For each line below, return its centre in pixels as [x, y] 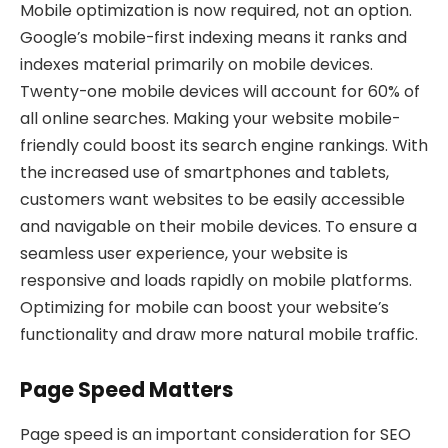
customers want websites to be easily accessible [212, 199]
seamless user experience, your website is [184, 253]
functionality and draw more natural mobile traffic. [221, 334]
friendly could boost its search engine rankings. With [224, 145]
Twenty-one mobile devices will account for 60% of [220, 91]
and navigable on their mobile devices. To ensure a [218, 226]
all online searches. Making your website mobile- [210, 118]
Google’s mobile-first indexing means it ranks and [213, 37]
